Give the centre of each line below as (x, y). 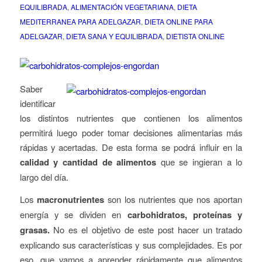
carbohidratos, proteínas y (185, 215)
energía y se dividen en (73, 215)
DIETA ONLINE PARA (178, 22)
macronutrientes (70, 200)
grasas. (35, 230)
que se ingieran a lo (199, 162)
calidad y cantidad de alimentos (88, 162)
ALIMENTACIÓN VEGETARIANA (122, 7)
